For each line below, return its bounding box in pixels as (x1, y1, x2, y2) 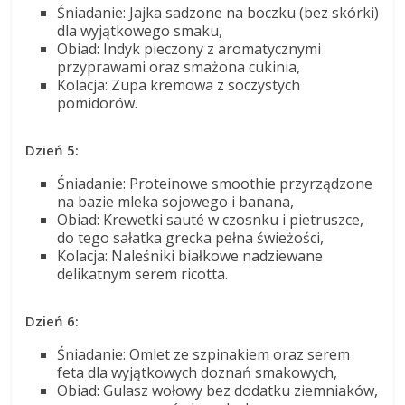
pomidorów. (57, 92, 138, 113)
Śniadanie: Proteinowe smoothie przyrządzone (57, 173, 373, 193)
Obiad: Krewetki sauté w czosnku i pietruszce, (57, 209, 364, 230)
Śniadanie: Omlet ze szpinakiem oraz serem (57, 344, 351, 364)
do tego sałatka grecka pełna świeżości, (57, 227, 325, 248)
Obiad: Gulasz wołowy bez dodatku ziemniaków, (57, 380, 379, 400)
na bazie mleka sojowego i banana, (57, 191, 295, 212)
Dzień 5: (25, 140, 80, 159)
